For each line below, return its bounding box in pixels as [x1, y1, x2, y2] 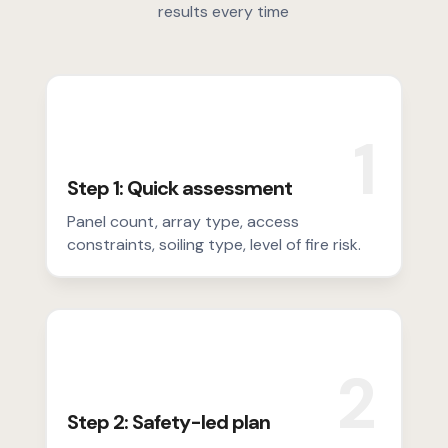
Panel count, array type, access [66, 211, 299, 233]
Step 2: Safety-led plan [66, 409, 270, 436]
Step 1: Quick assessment [66, 175, 292, 202]
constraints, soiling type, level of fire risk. [66, 234, 361, 256]
